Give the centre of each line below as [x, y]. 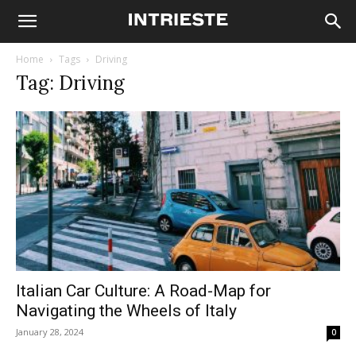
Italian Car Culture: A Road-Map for [143, 291]
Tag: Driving [70, 83]
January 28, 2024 [50, 332]
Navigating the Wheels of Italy [126, 311]
